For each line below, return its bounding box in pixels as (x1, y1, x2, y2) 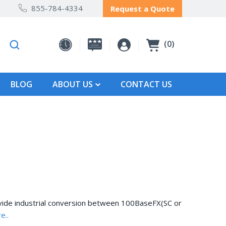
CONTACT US (120, 78, 172, 90)
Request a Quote (110, 4, 175, 14)
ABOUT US (52, 78, 93, 90)
